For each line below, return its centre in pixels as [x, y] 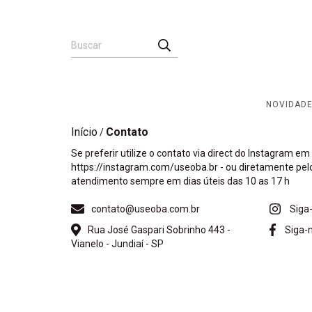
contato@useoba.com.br [145, 209]
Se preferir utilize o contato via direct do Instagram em [190, 153]
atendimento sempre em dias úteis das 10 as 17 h [180, 181]
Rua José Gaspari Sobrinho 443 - [159, 230]
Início [84, 132]
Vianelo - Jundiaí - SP [117, 244]
